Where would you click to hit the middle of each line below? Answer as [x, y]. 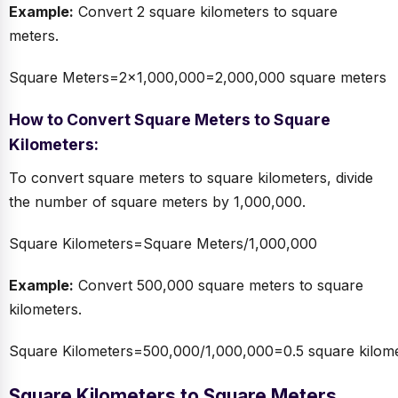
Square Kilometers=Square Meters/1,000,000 [163, 244]
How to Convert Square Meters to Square [170, 120]
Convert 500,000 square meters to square [219, 286]
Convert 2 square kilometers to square [206, 12]
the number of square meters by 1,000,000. [157, 202]
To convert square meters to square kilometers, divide [191, 178]
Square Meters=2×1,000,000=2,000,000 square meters [198, 78]
